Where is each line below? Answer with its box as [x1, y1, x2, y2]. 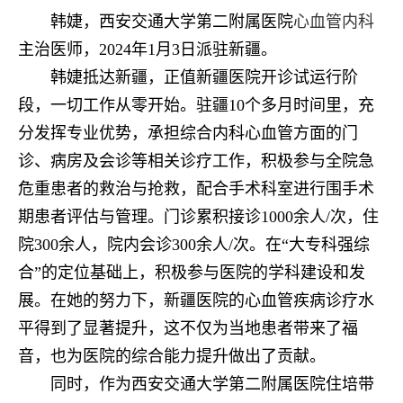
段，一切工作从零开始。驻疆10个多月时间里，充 [18, 95, 374, 114]
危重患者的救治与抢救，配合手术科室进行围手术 [18, 179, 374, 198]
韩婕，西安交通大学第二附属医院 [50, 12, 293, 31]
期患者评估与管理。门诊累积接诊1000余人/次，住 [18, 207, 379, 226]
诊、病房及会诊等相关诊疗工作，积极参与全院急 [18, 151, 374, 170]
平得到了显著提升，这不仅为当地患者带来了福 [18, 318, 358, 337]
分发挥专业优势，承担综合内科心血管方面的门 [18, 123, 358, 142]
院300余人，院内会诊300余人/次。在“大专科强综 [18, 235, 370, 254]
